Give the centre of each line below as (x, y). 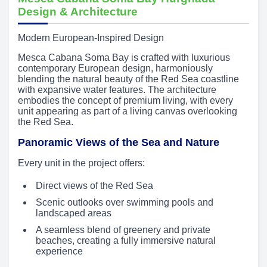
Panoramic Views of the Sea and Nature (119, 143)
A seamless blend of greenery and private (123, 230)
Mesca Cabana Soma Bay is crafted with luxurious (124, 58)
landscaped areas (74, 213)
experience (59, 252)
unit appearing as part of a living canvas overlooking (128, 111)
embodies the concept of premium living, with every (125, 101)
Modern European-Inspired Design (91, 38)
